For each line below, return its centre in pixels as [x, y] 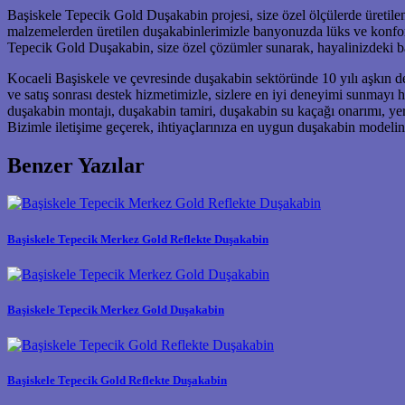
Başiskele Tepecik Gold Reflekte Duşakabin [117, 381]
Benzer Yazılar [76, 165]
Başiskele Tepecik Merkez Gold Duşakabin [116, 309]
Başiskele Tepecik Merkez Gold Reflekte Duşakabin [138, 239]
